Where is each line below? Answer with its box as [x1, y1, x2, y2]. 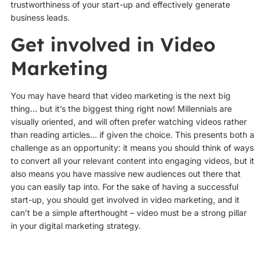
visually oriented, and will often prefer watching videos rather [10, 117, 247, 127]
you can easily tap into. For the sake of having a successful [10, 182, 238, 192]
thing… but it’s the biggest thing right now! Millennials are [10, 104, 232, 114]
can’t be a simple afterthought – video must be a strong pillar [10, 208, 247, 218]
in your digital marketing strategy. [10, 221, 141, 231]
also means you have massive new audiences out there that [10, 169, 241, 179]
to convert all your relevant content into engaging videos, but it [10, 156, 254, 166]
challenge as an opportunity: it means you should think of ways [10, 143, 254, 153]
